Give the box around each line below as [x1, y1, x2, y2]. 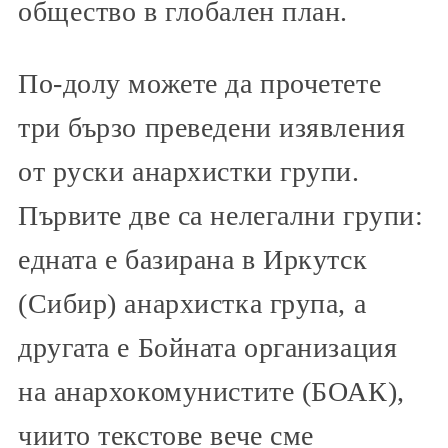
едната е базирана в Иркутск [18, 243, 368, 275]
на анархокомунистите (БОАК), [18, 375, 405, 407]
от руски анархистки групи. [18, 155, 360, 187]
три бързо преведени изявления [18, 111, 406, 143]
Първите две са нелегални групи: [18, 199, 424, 231]
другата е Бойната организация [18, 331, 398, 363]
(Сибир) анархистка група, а [18, 287, 367, 319]
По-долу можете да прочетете [18, 67, 382, 99]
